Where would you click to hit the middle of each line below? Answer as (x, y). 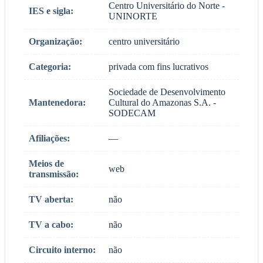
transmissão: (54, 174)
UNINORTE (133, 16)
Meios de (46, 163)
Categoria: (50, 66)
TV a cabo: (51, 224)
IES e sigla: (51, 11)
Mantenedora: (57, 102)
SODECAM (132, 113)
